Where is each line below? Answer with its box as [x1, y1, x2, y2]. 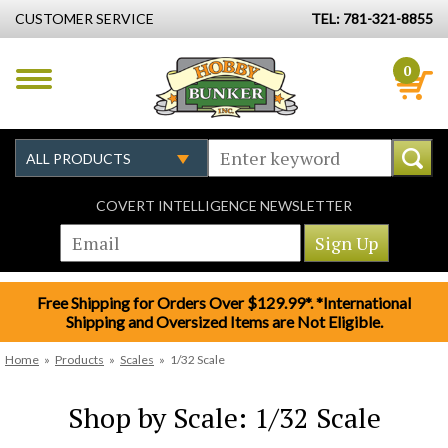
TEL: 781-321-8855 [311, 10, 433, 27]
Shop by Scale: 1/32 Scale [67, 399, 381, 436]
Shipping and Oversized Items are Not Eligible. [65, 312, 383, 331]
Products [55, 352, 104, 367]
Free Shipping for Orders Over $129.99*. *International [37, 293, 411, 312]
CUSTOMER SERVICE [15, 10, 154, 27]
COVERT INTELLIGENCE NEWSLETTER [96, 197, 352, 214]
